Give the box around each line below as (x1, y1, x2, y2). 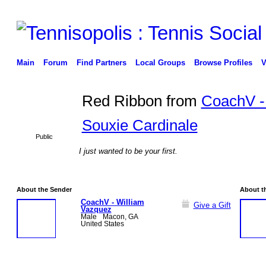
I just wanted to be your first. (78, 146, 178, 156)
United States (80, 219, 124, 227)
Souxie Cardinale (81, 116, 198, 134)
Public (36, 132, 53, 140)
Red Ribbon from (81, 91, 201, 110)
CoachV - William (80, 197, 144, 207)
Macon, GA (102, 212, 138, 220)
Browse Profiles (194, 58, 252, 67)
